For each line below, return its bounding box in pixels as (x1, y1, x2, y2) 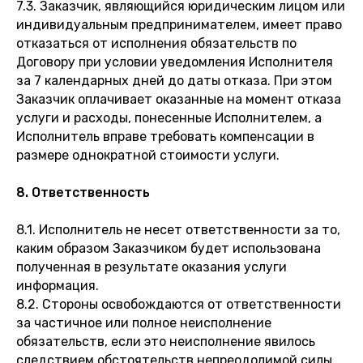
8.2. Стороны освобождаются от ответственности (16, 297, 341, 312)
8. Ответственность (16, 185, 150, 200)
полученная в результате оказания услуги (16, 259, 287, 275)
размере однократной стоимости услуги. (16, 147, 280, 163)
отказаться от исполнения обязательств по (16, 36, 297, 51)
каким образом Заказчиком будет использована (16, 241, 321, 256)
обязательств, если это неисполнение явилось (16, 334, 315, 349)
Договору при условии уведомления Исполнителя (16, 54, 333, 70)
